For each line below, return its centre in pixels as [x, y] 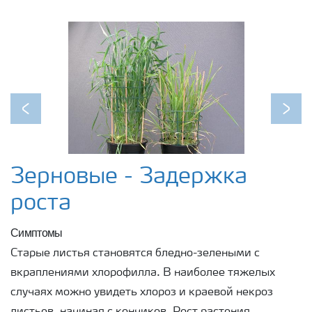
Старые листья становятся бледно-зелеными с [135, 253]
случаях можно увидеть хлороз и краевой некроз [142, 292]
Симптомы [37, 232]
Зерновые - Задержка [129, 177]
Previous [47, 117]
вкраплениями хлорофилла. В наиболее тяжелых [143, 273]
